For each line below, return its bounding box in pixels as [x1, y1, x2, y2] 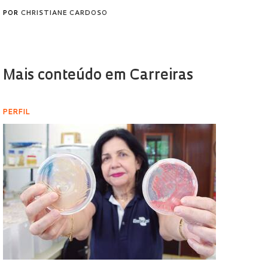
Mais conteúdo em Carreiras [3, 69, 193, 83]
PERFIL [3, 109, 31, 116]
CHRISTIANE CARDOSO [21, 10, 108, 17]
